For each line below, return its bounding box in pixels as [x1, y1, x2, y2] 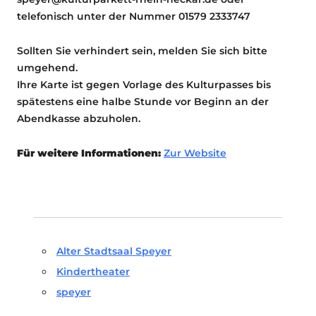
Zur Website [164, 146, 226, 159]
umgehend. [17, 61, 78, 74]
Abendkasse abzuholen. [17, 111, 140, 125]
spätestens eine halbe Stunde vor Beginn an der [17, 95, 269, 108]
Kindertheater [56, 265, 130, 278]
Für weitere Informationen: [17, 146, 161, 159]
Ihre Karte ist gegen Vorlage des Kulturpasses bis [17, 78, 271, 91]
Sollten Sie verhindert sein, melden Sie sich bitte [17, 44, 267, 57]
